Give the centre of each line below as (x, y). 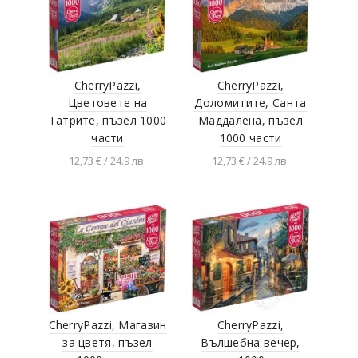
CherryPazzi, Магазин (107, 324)
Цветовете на (107, 102)
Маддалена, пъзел (251, 120)
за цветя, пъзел (107, 342)
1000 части (251, 137)
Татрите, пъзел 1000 (107, 120)
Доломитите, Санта (251, 102)
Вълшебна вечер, (251, 342)
